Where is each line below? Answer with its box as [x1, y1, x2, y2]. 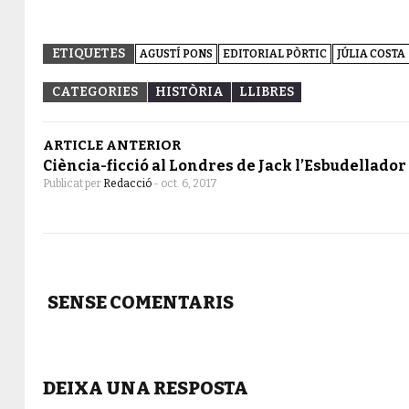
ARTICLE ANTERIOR [43, 136, 181, 153]
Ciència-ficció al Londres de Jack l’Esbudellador [43, 156, 406, 174]
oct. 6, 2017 [161, 176, 217, 190]
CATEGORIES [52, 83, 138, 100]
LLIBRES [239, 83, 294, 100]
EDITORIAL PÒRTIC [223, 47, 327, 60]
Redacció [103, 176, 153, 190]
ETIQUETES [52, 45, 125, 61]
